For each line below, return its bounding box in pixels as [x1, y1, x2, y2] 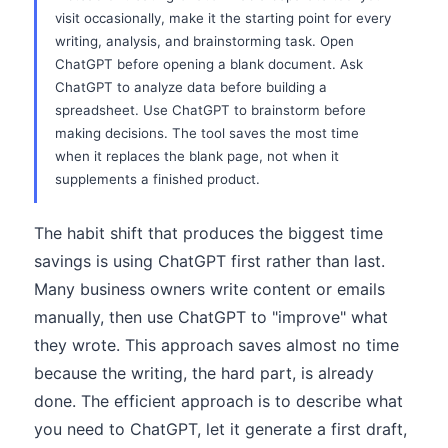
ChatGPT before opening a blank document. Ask [55, 56, 363, 72]
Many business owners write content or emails [34, 279, 385, 299]
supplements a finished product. [55, 171, 260, 187]
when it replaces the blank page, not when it [55, 148, 339, 164]
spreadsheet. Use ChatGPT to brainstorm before [55, 102, 366, 118]
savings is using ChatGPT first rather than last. [34, 251, 385, 271]
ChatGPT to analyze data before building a [55, 79, 327, 95]
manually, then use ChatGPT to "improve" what [34, 307, 388, 327]
